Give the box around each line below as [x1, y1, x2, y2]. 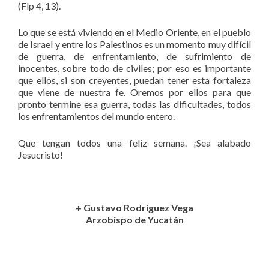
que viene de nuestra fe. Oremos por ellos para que [18, 86, 251, 98]
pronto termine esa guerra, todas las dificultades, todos [18, 98, 251, 110]
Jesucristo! [18, 148, 63, 160]
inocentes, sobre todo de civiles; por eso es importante [18, 62, 251, 74]
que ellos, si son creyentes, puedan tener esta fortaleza [18, 74, 251, 86]
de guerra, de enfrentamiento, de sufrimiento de [18, 50, 251, 62]
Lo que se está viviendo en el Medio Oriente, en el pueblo [18, 26, 251, 38]
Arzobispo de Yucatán [85, 213, 184, 225]
